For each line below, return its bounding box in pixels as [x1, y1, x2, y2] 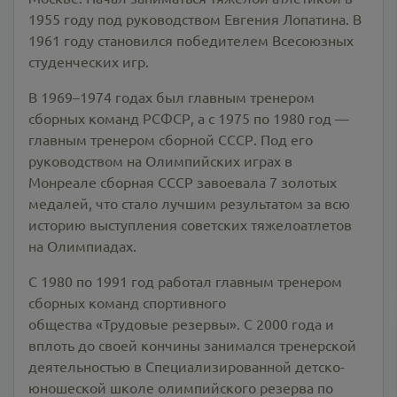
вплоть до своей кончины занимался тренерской [28, 336, 356, 354]
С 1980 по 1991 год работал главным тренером [28, 272, 342, 290]
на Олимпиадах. [28, 237, 136, 254]
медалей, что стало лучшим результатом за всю [28, 194, 350, 212]
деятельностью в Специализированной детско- [28, 357, 345, 375]
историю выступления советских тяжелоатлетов [28, 215, 352, 233]
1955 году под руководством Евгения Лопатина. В [28, 10, 362, 27]
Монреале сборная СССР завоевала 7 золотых [28, 173, 337, 191]
